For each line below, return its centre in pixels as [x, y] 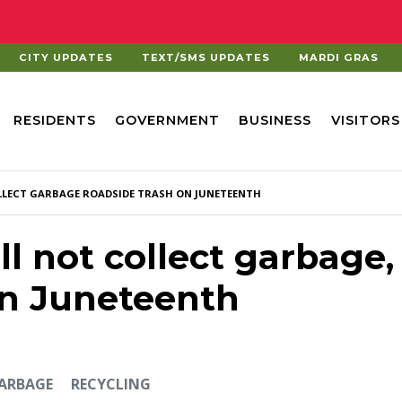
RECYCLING [111, 384]
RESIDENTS [54, 120]
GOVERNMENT [168, 120]
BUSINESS [275, 120]
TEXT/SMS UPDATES [206, 57]
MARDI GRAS [339, 57]
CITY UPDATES [66, 57]
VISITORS [365, 120]
